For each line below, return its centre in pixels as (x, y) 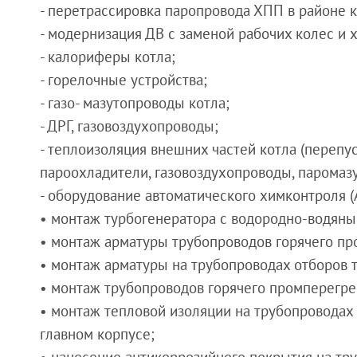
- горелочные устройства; (124, 80)
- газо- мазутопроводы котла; (135, 103)
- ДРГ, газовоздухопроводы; (129, 126)
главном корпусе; (97, 334)
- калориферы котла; (108, 57)
